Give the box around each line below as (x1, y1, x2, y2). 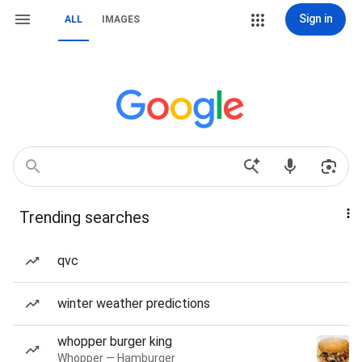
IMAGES (102, 14, 140, 25)
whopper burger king (57, 334, 172, 349)
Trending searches (19, 208, 149, 227)
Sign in (298, 12, 333, 25)
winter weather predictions (57, 296, 210, 311)
